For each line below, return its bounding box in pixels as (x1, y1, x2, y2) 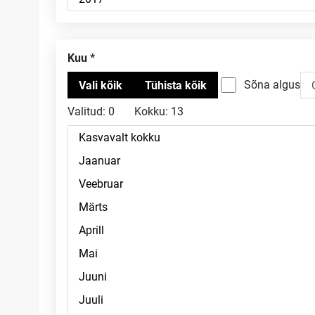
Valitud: (67, 105, 105, 118)
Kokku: (134, 105, 168, 118)
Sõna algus (244, 78, 300, 91)
